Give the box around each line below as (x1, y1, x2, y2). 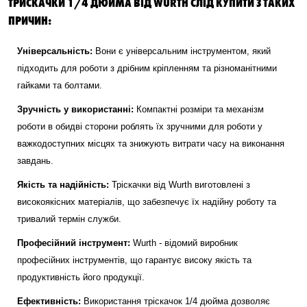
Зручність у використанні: (17, 104, 134, 114)
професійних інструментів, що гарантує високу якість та (17, 255, 251, 265)
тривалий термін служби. (17, 214, 121, 224)
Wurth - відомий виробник (130, 238, 238, 248)
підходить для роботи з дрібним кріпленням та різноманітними (17, 63, 277, 73)
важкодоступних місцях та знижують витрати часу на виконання (17, 138, 284, 149)
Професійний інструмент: (17, 238, 130, 248)
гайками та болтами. (17, 80, 102, 90)
